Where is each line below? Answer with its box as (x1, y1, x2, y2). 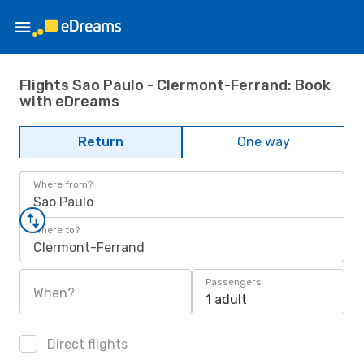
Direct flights (44, 336, 128, 352)
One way (236, 134, 290, 149)
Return (78, 134, 123, 149)
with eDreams (19, 92, 119, 110)
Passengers (206, 276, 262, 288)
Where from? (33, 179, 93, 190)
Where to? (33, 224, 80, 236)
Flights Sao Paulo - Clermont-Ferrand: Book (19, 76, 331, 94)
